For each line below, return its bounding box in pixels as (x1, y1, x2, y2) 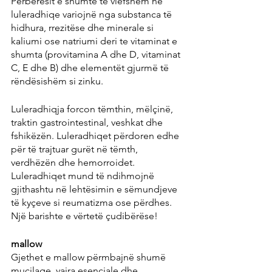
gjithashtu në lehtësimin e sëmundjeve (11, 183, 180, 195)
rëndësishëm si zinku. (11, 75, 103, 87)
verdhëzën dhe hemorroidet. (11, 157, 137, 169)
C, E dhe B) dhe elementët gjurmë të (11, 62, 171, 74)
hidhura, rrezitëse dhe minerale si (11, 22, 156, 34)
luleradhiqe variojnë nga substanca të (11, 8, 174, 21)
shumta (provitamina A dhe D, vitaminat (11, 49, 183, 61)
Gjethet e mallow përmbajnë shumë (11, 251, 168, 263)
